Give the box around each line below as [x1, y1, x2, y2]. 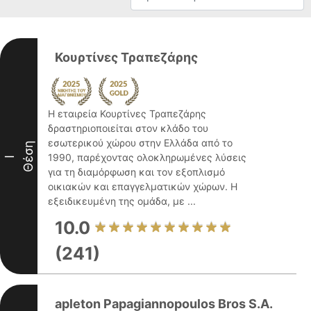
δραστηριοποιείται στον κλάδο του [48, 122, 208, 134]
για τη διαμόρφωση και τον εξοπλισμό [48, 166, 225, 178]
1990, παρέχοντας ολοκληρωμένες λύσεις [48, 151, 246, 163]
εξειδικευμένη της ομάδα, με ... [48, 195, 196, 207]
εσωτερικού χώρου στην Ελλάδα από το [48, 137, 233, 149]
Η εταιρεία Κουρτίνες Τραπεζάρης [48, 108, 206, 119]
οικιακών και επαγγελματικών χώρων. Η [48, 180, 237, 192]
